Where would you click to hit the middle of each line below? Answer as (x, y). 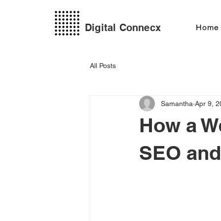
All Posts (103, 65)
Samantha (177, 103)
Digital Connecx (123, 28)
